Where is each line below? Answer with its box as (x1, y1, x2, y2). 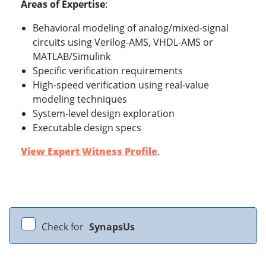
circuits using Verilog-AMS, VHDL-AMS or (33, 36, 213, 49)
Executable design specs (33, 121, 141, 135)
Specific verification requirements (33, 64, 183, 78)
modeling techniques (33, 93, 127, 106)
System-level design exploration (33, 107, 175, 121)
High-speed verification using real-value (33, 78, 209, 92)
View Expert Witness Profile (21, 145, 157, 159)
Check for (42, 220, 86, 234)
